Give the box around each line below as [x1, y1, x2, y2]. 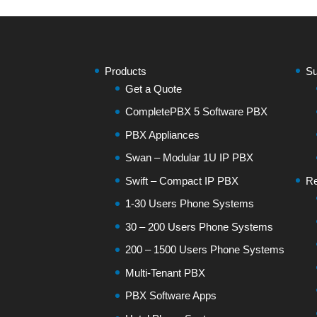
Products [105, 64, 147, 77]
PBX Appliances [125, 128, 200, 141]
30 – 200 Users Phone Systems [125, 220, 274, 233]
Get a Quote [125, 82, 183, 95]
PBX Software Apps [125, 289, 217, 301]
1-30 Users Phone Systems [125, 197, 255, 209]
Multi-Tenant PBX [125, 266, 206, 279]
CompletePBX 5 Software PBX [125, 105, 268, 117]
